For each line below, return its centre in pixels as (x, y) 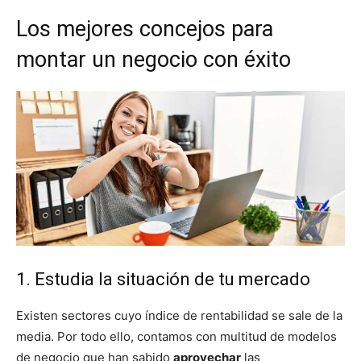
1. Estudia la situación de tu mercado (163, 280)
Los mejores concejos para (145, 29)
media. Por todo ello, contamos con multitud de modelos (176, 337)
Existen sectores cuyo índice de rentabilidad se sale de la (179, 316)
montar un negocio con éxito (154, 60)
